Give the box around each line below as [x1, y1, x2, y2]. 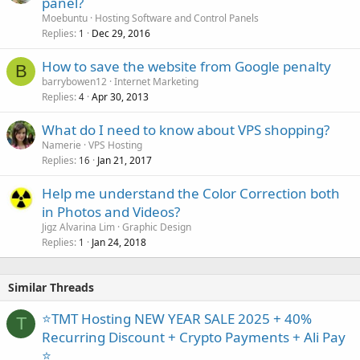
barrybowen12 [42, 75, 107, 88]
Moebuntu [42, 11, 88, 25]
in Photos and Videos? [42, 202, 180, 221]
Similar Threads [8, 280, 94, 295]
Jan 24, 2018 [92, 235, 146, 249]
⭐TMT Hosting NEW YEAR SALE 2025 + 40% [42, 309, 312, 328]
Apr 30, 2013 [92, 90, 149, 104]
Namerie [42, 138, 81, 152]
